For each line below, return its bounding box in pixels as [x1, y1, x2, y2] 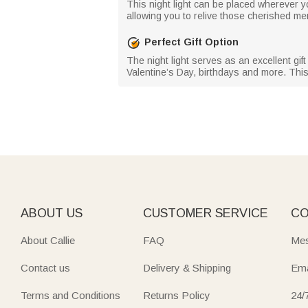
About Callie [21, 234, 75, 246]
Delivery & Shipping [142, 261, 231, 274]
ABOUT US [21, 206, 82, 220]
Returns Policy [142, 289, 210, 301]
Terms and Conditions [21, 289, 120, 301]
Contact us [21, 261, 70, 274]
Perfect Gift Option [144, 36, 239, 47]
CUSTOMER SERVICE [142, 206, 268, 220]
